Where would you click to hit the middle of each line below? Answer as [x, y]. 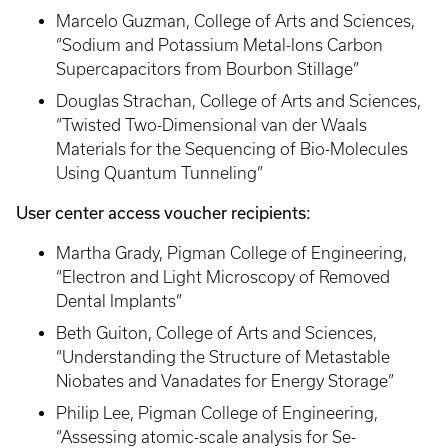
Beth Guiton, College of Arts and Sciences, [216, 332]
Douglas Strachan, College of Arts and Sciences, [238, 100]
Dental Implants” [119, 300]
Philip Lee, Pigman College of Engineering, [217, 412]
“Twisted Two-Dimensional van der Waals [211, 124]
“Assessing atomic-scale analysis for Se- [206, 436]
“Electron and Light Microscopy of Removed [223, 276]
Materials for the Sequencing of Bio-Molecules [232, 148]
